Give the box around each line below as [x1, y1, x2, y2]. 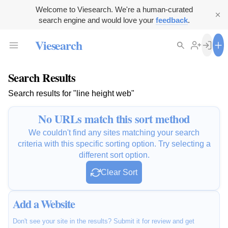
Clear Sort [101, 168, 137, 177]
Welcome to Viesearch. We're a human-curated [35, 5, 193, 14]
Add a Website [13, 195, 75, 213]
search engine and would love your [38, 16, 156, 24]
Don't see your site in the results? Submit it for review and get [13, 217, 194, 225]
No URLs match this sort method [38, 110, 190, 128]
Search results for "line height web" [8, 89, 134, 98]
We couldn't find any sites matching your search [28, 128, 199, 137]
